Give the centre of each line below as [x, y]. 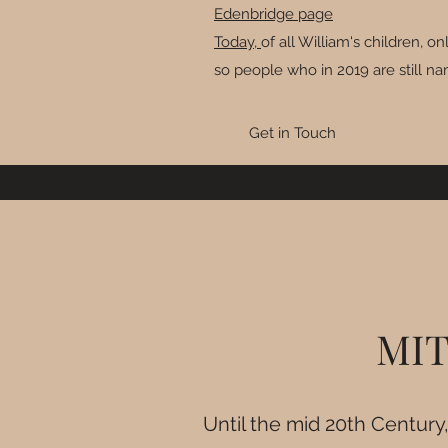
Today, [237, 42]
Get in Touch [292, 133]
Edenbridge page [273, 14]
